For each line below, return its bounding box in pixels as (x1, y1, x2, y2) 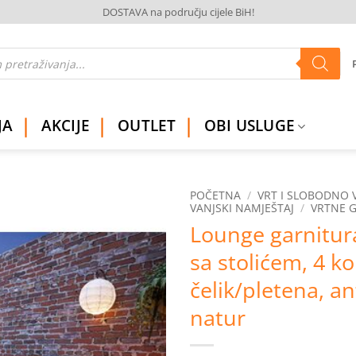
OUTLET (118, 114, 176, 137)
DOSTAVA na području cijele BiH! (102, 5, 254, 19)
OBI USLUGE (203, 114, 296, 137)
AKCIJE (41, 114, 91, 137)
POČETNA (190, 188, 241, 203)
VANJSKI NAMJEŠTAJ (190, 200, 294, 216)
